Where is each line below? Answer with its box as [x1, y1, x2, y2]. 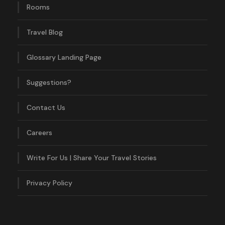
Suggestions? [27, 77, 71, 87]
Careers [27, 128, 52, 137]
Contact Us [27, 102, 65, 112]
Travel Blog [27, 27, 63, 37]
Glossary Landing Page [27, 52, 101, 62]
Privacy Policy [27, 178, 72, 187]
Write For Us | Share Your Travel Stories [27, 153, 157, 162]
